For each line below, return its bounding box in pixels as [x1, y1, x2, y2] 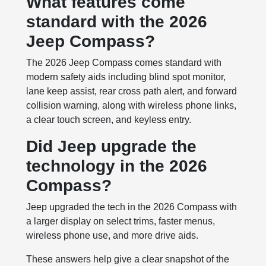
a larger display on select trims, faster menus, [26, 216, 216, 227]
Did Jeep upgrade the [26, 137, 197, 156]
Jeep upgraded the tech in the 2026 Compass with [26, 202, 237, 213]
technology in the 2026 [26, 157, 208, 176]
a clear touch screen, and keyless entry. [26, 115, 192, 125]
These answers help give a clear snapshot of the [26, 254, 230, 265]
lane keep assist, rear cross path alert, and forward [26, 86, 237, 97]
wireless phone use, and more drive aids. [26, 230, 199, 241]
